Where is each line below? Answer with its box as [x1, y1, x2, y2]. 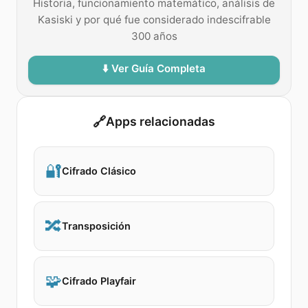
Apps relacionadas [106, 114, 215, 129]
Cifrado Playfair [62, 275, 136, 287]
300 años [131, 30, 177, 43]
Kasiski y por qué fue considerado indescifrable [37, 13, 271, 26]
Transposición [62, 220, 131, 232]
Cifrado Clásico [62, 165, 136, 177]
